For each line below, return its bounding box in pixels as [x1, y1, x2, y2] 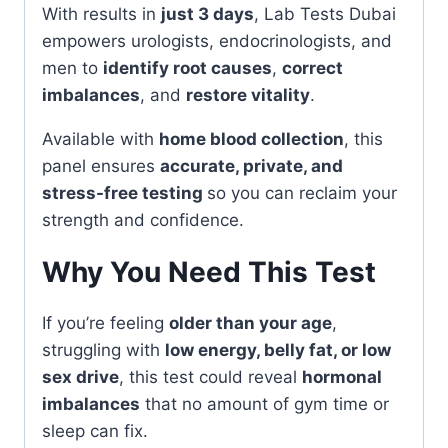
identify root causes [103, 57, 272, 78]
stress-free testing [42, 182, 207, 203]
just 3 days [161, 3, 254, 24]
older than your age [169, 312, 332, 333]
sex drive [42, 366, 119, 387]
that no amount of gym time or [140, 393, 389, 414]
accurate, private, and [160, 155, 343, 176]
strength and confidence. [42, 209, 244, 230]
